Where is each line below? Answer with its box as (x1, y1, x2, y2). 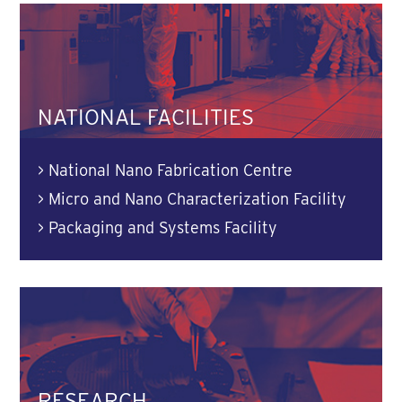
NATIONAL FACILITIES (38, 103, 255, 130)
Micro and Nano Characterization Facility (48, 188, 347, 208)
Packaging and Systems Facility (48, 217, 278, 237)
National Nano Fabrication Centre (48, 160, 293, 179)
